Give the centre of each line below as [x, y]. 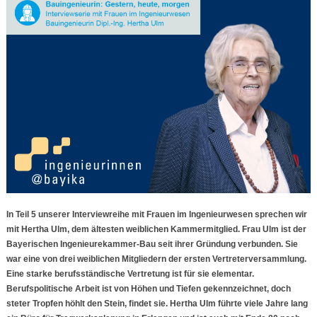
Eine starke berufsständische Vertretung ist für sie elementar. [130, 274]
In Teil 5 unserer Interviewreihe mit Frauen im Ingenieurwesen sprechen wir [156, 215]
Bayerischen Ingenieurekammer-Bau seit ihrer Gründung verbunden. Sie [152, 244]
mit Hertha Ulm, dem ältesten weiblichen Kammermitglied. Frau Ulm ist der [156, 230]
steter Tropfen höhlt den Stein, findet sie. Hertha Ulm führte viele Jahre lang [157, 304]
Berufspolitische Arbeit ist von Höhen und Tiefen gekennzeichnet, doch [148, 289]
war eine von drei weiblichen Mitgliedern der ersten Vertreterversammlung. [156, 259]
